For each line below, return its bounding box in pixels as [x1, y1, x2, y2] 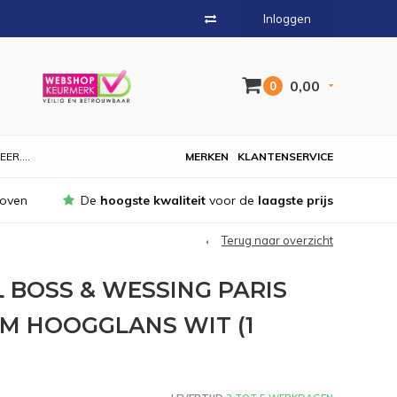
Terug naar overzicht [222, 233, 333, 247]
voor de [206, 192, 258, 208]
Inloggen [263, 12, 311, 26]
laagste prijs [258, 192, 333, 208]
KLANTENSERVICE [237, 150, 333, 163]
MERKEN [185, 150, 229, 163]
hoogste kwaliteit [100, 192, 206, 208]
